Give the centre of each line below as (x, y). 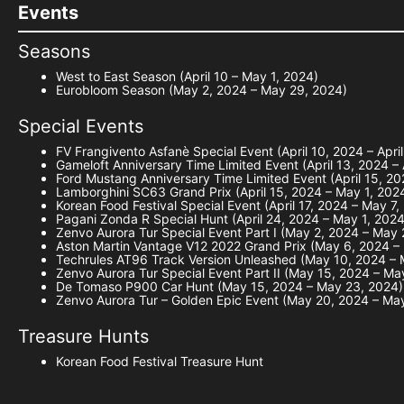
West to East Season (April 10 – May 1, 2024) (187, 76)
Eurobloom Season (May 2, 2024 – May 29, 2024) (202, 89)
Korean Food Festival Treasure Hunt (160, 361)
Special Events (81, 126)
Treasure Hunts (83, 336)
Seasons (54, 51)
